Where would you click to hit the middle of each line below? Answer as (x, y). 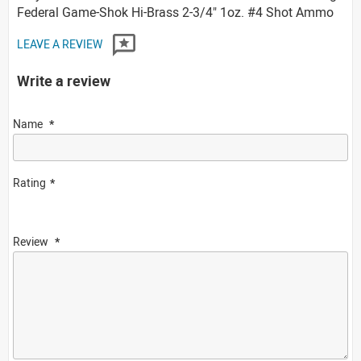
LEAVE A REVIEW (61, 44)
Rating (29, 182)
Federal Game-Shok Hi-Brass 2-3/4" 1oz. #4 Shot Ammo (175, 12)
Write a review (64, 80)
